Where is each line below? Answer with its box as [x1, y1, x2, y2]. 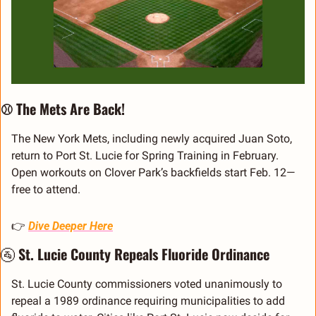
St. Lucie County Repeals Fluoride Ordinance [15, 243, 269, 265]
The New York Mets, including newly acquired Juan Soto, [11, 132, 292, 146]
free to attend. [11, 183, 80, 197]
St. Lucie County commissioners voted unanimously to [11, 277, 282, 291]
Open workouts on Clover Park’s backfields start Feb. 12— [11, 166, 295, 180]
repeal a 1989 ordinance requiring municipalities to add [11, 294, 285, 308]
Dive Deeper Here [28, 219, 113, 233]
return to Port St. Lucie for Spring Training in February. [11, 149, 279, 163]
